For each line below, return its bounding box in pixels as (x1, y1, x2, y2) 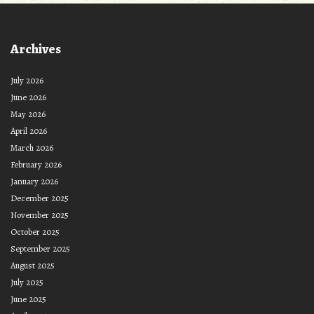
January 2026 (11, 175, 58, 188)
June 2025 (11, 293, 46, 306)
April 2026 (11, 125, 47, 137)
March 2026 (11, 142, 53, 154)
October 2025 (11, 226, 60, 238)
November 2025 (11, 209, 69, 221)
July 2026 (11, 74, 43, 87)
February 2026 (11, 158, 62, 171)
